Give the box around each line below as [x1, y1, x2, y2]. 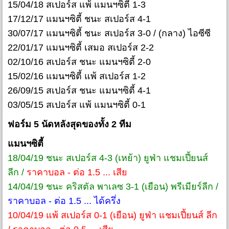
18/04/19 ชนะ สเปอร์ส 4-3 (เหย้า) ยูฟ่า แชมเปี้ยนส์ [8, 153, 208, 164]
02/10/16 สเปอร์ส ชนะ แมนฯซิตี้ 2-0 [8, 57, 151, 67]
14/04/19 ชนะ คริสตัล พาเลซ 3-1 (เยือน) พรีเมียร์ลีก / [8, 181, 218, 192]
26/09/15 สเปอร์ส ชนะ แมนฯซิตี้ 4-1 [8, 85, 151, 96]
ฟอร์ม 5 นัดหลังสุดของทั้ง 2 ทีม [8, 119, 131, 130]
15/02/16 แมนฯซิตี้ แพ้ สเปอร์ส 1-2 [8, 71, 146, 82]
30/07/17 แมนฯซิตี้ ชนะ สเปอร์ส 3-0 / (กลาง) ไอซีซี [8, 28, 211, 39]
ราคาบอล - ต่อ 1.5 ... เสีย [27, 167, 127, 178]
